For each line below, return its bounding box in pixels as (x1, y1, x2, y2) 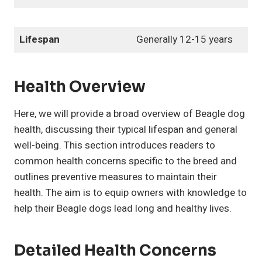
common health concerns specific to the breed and (14, 154, 237, 169)
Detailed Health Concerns (14, 241, 216, 261)
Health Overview (14, 77, 146, 97)
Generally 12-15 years (136, 32, 233, 47)
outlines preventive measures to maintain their (14, 170, 217, 185)
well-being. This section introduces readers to (14, 138, 215, 153)
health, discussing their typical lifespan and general (14, 122, 237, 137)
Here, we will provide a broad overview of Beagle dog (14, 106, 245, 122)
